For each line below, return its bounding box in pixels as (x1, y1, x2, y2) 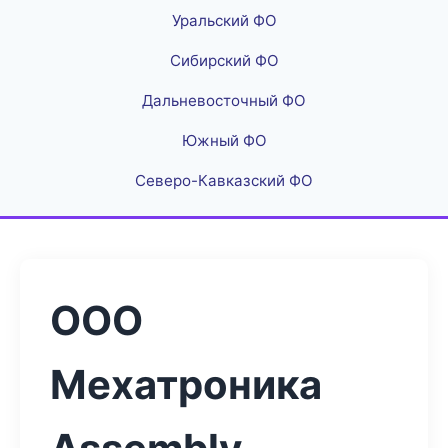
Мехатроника (50, 360, 322, 409)
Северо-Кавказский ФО (135, 171, 313, 190)
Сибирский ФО (169, 51, 279, 70)
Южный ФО (181, 131, 267, 150)
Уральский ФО (171, 11, 277, 30)
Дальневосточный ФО (142, 91, 306, 110)
